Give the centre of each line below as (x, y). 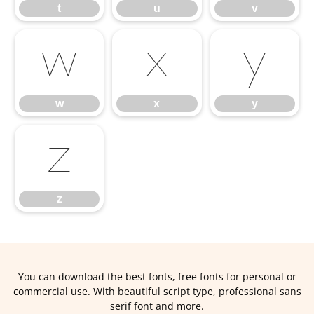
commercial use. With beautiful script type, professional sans (157, 291)
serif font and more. (157, 306)
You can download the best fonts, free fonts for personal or (157, 277)
